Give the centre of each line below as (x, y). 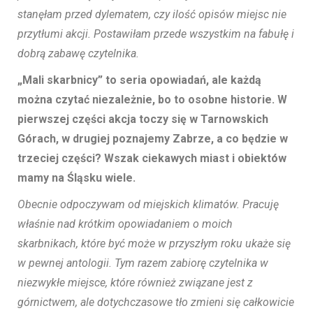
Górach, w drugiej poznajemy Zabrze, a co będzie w (153, 139)
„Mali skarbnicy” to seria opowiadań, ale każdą (139, 80)
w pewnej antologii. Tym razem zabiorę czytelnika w (143, 263)
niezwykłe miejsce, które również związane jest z (135, 283)
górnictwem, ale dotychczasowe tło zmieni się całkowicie (156, 303)
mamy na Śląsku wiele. (77, 178)
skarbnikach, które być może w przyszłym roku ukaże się (154, 244)
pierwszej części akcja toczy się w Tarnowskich (143, 119)
